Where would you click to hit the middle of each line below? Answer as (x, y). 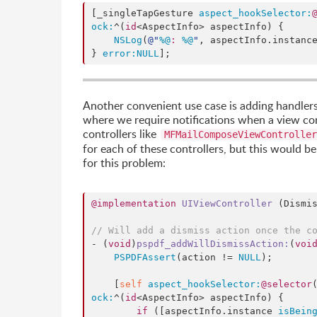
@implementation (134, 203)
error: (120, 53)
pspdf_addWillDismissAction (210, 244)
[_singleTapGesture (145, 13)
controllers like (121, 134)
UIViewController (227, 203)
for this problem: (124, 163)
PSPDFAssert (145, 257)
